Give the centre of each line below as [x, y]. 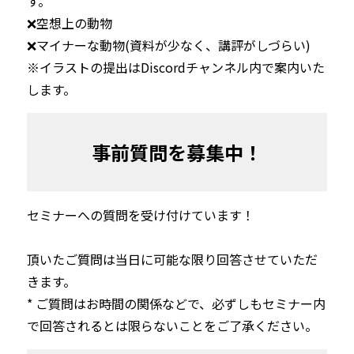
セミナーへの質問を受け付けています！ [140, 215]
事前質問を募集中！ [177, 152]
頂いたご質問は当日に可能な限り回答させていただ [172, 259]
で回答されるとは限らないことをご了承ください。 [172, 325]
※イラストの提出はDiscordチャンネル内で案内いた [175, 67]
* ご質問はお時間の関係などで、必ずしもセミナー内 [176, 303]
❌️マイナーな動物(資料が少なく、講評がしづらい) [168, 45]
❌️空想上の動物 [69, 23]
